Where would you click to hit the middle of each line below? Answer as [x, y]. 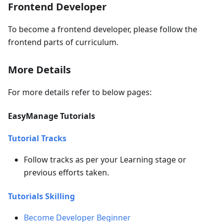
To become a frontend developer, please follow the [103, 29]
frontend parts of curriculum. [63, 42]
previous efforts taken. [66, 172]
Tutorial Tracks [37, 138]
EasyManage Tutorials [52, 116]
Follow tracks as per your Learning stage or [105, 160]
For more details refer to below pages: [80, 92]
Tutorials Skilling [41, 196]
